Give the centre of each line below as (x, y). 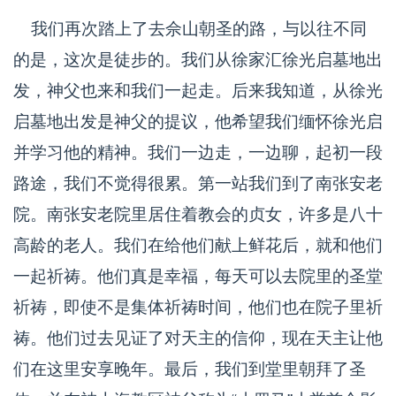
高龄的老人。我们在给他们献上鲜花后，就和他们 (198, 245)
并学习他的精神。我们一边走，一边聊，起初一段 (198, 152)
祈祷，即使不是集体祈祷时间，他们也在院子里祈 (198, 307)
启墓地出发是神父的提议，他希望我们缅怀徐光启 (198, 122)
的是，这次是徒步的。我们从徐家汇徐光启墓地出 (198, 60)
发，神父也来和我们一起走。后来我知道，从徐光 (198, 91)
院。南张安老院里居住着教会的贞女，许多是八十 (198, 214)
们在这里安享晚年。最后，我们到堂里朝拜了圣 (190, 369)
